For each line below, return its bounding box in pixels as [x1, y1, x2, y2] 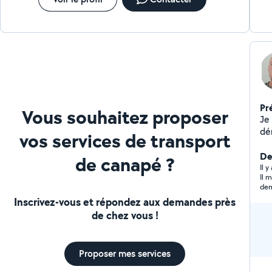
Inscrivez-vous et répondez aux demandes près [14, 194, 236, 209]
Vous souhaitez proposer [21, 103, 228, 130]
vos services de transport [19, 127, 231, 154]
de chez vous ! [91, 207, 158, 223]
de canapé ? [75, 151, 175, 177]
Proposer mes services [79, 246, 171, 260]
